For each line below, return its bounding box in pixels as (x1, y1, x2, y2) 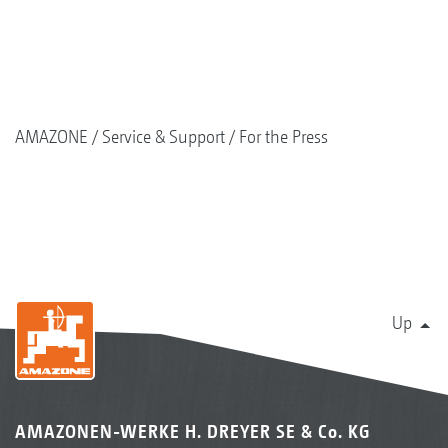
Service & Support (102, 125, 225, 147)
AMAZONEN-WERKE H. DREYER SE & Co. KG (15, 420, 370, 442)
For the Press (239, 125, 328, 147)
